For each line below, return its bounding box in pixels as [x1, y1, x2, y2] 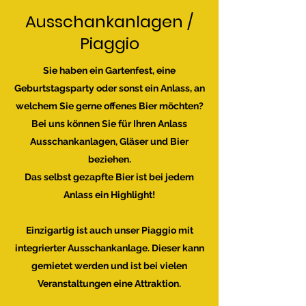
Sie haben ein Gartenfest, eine [43, 65, 176, 76]
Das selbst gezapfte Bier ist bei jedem [25, 171, 194, 182]
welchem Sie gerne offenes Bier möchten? [15, 100, 204, 111]
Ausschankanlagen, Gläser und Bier [30, 136, 189, 147]
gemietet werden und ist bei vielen [31, 260, 187, 271]
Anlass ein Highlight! [64, 189, 155, 200]
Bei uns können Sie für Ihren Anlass [31, 118, 187, 129]
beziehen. [87, 154, 131, 165]
